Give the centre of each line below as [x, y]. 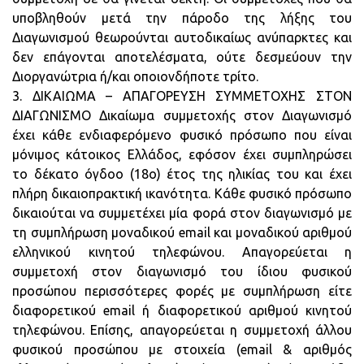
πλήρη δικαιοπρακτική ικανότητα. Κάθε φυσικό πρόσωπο [182, 193]
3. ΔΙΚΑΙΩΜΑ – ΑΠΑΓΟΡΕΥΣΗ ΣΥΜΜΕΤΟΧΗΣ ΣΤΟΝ [182, 96]
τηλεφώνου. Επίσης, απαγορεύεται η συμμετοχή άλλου [182, 330]
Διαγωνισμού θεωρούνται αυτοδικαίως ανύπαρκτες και [182, 37]
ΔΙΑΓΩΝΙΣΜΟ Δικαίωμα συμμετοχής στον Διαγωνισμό [182, 115]
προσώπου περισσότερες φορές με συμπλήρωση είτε [182, 291]
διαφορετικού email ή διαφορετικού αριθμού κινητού [182, 310]
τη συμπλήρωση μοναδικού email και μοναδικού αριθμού [182, 232]
